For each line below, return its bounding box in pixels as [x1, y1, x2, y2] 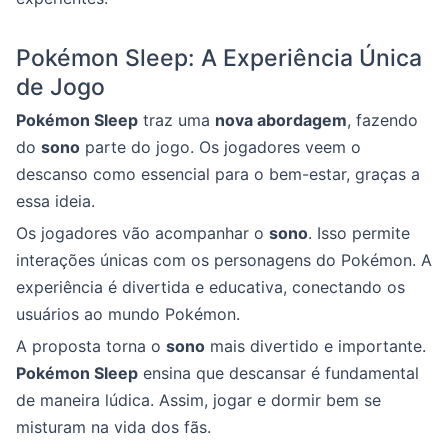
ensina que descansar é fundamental [138, 363, 419, 383]
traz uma [138, 110, 215, 130]
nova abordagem [215, 110, 347, 130]
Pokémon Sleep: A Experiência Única [16, 44, 422, 72]
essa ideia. [16, 191, 95, 211]
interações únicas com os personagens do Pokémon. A [16, 250, 432, 270]
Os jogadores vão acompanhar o [16, 223, 269, 243]
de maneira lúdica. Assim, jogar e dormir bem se [16, 390, 381, 410]
